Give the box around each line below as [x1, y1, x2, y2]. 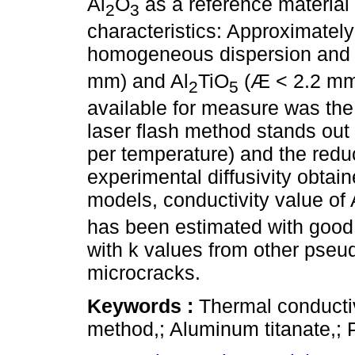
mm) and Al [87, 70, 189, 93]
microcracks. [87, 261, 200, 284]
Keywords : [87, 295, 199, 318]
